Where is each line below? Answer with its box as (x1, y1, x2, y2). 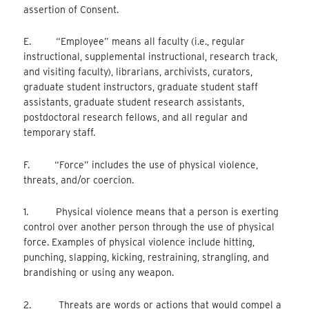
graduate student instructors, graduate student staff (23, 81, 259, 93)
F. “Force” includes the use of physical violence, (23, 159, 259, 170)
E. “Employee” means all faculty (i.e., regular (23, 36, 246, 48)
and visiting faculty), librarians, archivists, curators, (23, 66, 253, 78)
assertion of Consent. (23, 3, 119, 15)
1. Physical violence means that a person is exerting (23, 206, 279, 218)
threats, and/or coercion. (23, 174, 134, 186)
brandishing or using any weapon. (23, 267, 175, 279)
